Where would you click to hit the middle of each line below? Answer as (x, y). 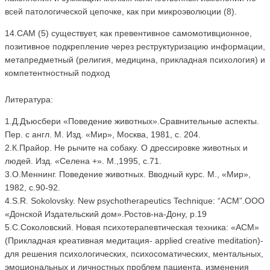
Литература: (29, 100)
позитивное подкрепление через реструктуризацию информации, (135, 47)
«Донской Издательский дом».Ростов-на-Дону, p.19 (106, 214)
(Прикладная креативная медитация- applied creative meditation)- (134, 241)
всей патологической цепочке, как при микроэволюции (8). (121, 12)
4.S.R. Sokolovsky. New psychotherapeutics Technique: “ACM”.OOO (135, 201)
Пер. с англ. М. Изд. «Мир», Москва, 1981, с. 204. (103, 135)
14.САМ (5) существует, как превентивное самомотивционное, (128, 33)
